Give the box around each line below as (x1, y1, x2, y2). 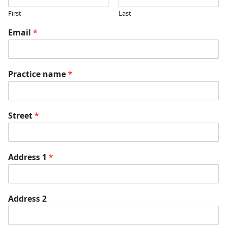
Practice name (8, 68, 68, 80)
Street (8, 109, 34, 121)
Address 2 (8, 193, 47, 204)
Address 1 (8, 151, 49, 163)
